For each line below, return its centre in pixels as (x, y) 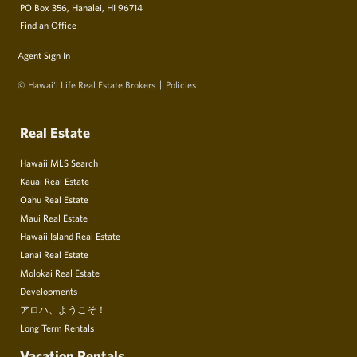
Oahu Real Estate (54, 200)
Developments (49, 291)
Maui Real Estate (54, 218)
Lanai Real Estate (54, 255)
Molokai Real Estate (60, 273)
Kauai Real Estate (55, 181)
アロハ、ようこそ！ (63, 310)
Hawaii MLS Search (59, 163)
